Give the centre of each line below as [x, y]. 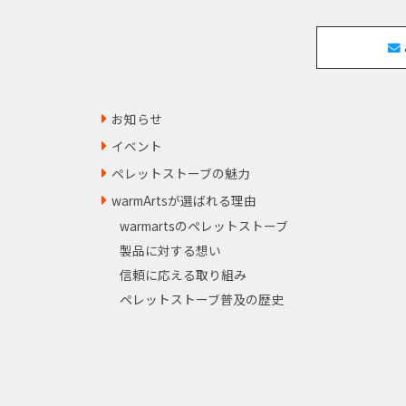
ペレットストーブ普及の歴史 [202, 299]
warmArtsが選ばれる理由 [184, 200]
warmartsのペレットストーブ [204, 225]
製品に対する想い [170, 250]
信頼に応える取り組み [183, 274]
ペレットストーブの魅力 [181, 173]
